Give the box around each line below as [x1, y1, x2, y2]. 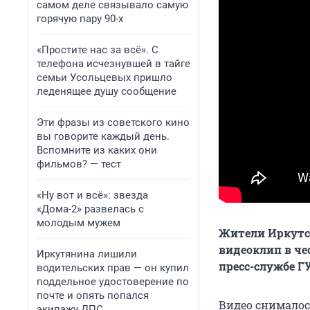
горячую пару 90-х [37, 12, 123, 25]
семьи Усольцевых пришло [37, 71, 172, 84]
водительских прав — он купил [37, 262, 189, 274]
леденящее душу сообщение [37, 85, 176, 98]
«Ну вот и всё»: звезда [37, 189, 148, 201]
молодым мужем [37, 217, 120, 229]
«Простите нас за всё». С [37, 44, 158, 56]
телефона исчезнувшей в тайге [37, 57, 190, 70]
